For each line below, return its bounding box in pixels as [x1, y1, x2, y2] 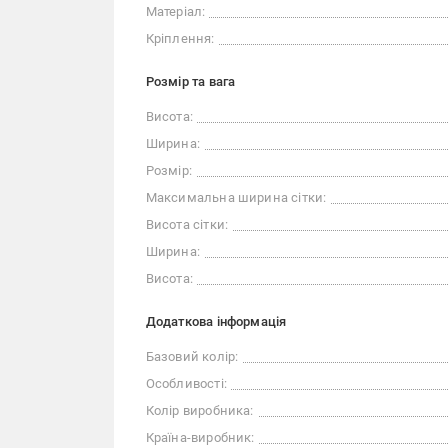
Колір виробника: [145, 403, 254, 418]
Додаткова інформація [145, 314, 287, 329]
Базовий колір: [145, 349, 239, 364]
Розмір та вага [145, 74, 236, 89]
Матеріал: [145, 4, 206, 19]
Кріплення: [145, 31, 215, 46]
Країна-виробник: [145, 430, 255, 445]
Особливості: [145, 376, 227, 391]
